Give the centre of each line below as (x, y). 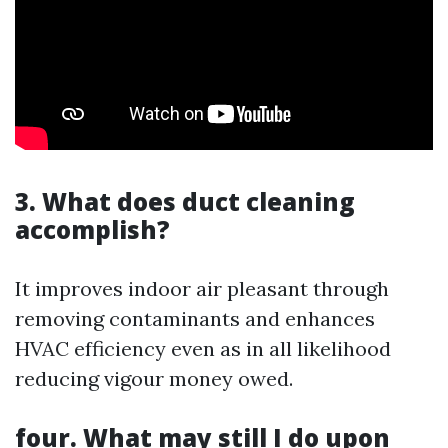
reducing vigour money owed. (154, 378)
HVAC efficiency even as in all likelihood (203, 348)
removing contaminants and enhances (195, 318)
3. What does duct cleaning (185, 201)
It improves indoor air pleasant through (202, 288)
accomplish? (92, 229)
